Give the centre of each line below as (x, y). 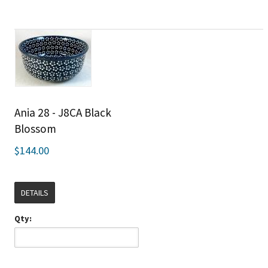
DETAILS (34, 192)
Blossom (35, 128)
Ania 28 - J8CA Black (63, 112)
